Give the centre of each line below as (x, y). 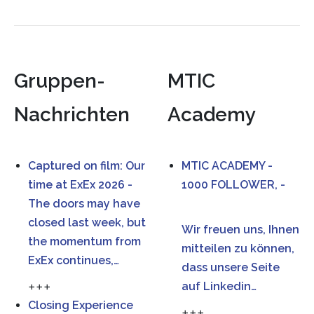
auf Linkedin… (219, 286)
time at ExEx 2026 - (80, 185)
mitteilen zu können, (238, 248)
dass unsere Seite (231, 267)
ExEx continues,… (74, 260)
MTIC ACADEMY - (227, 166)
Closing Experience (81, 305)
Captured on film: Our (87, 166)
